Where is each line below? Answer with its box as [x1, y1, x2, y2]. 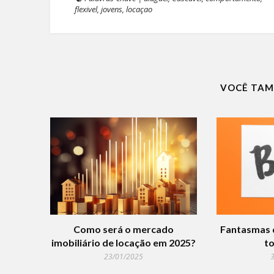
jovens [101, 4, 122, 15]
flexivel [75, 4, 97, 15]
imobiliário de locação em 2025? [51, 237, 196, 248]
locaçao [126, 4, 152, 15]
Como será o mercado [73, 223, 174, 235]
